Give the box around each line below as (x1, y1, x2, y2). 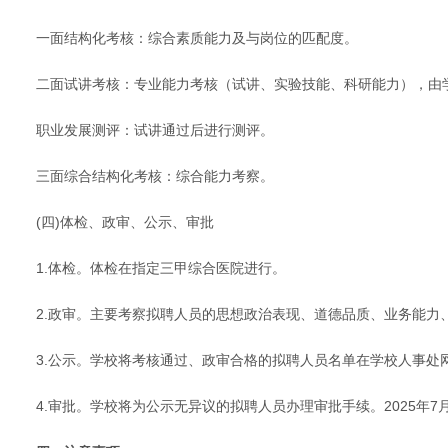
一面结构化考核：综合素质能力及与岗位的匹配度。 (36, 29, 358, 46)
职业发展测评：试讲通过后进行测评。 (36, 121, 274, 138)
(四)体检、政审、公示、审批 (36, 213, 214, 230)
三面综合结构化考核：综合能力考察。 (36, 167, 274, 184)
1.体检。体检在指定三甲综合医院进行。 (36, 259, 286, 276)
